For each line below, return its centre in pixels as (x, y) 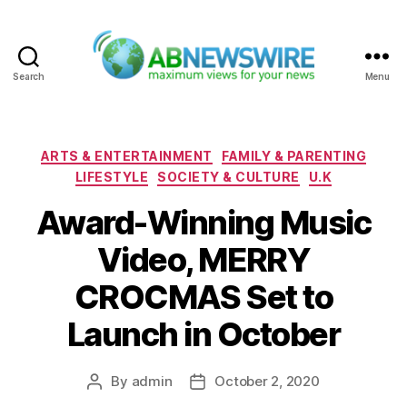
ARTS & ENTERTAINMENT (127, 155)
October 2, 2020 (267, 381)
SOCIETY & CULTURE (228, 177)
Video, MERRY (203, 259)
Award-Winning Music (203, 222)
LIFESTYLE (112, 177)
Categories (243, 152)
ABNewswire (250, 92)
